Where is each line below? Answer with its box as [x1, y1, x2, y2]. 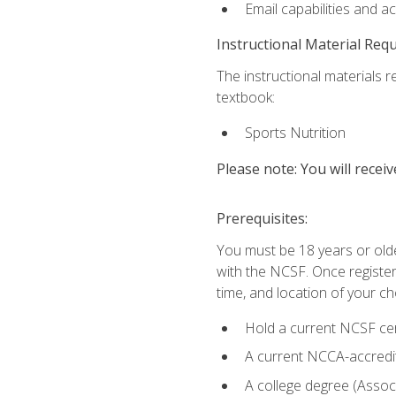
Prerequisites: [216, 208, 308, 228]
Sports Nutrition [244, 123, 346, 143]
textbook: [216, 88, 275, 107]
